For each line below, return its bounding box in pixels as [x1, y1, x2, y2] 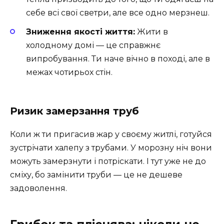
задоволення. [10, 183, 67, 193]
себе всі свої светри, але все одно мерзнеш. [26, 7, 209, 17]
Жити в [135, 27, 168, 37]
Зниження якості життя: [26, 27, 135, 37]
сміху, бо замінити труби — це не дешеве [10, 170, 182, 180]
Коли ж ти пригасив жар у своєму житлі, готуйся [10, 129, 212, 139]
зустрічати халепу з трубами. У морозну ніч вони [10, 143, 212, 153]
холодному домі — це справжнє [26, 40, 160, 50]
